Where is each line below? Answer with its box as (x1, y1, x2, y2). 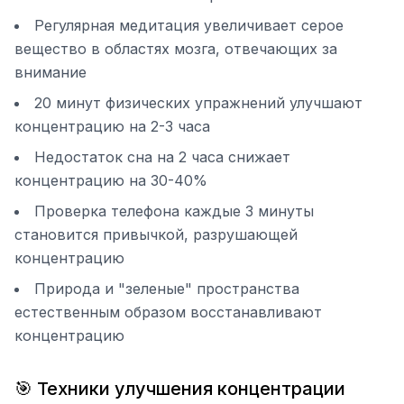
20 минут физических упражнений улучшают (34, 94, 363, 112)
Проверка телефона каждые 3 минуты (34, 202, 314, 220)
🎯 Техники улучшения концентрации (14, 378, 345, 399)
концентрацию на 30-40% (14, 171, 207, 189)
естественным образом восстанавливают (14, 303, 322, 321)
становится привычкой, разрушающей (14, 225, 298, 243)
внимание (14, 63, 87, 81)
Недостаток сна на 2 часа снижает (34, 148, 290, 166)
